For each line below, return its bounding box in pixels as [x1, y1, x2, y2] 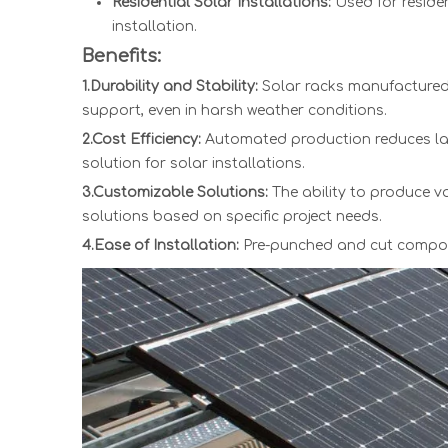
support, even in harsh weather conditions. [82, 103, 387, 118]
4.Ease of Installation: [82, 238, 239, 253]
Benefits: [82, 46, 161, 66]
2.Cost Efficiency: [82, 132, 201, 147]
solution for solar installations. [82, 156, 305, 171]
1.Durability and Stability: [82, 79, 262, 94]
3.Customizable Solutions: [82, 185, 268, 200]
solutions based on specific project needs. [82, 209, 382, 224]
